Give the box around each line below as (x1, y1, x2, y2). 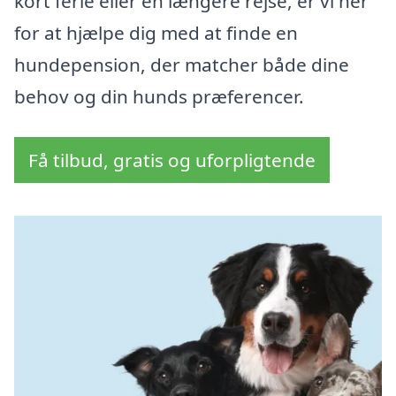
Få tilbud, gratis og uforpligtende (28, 148, 316, 173)
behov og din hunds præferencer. (14, 84, 304, 110)
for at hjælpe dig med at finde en (14, 20, 298, 46)
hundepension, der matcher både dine (14, 52, 349, 78)
